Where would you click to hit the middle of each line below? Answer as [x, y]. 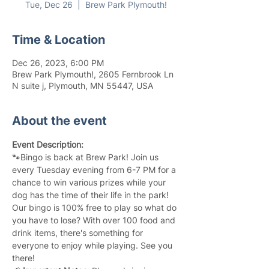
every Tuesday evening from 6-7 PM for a [95, 170]
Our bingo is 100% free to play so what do [95, 207]
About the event [59, 121]
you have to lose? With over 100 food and [95, 220]
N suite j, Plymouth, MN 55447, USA [83, 86]
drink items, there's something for [79, 233]
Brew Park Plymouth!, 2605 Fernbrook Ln [93, 74]
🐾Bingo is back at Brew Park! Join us [86, 157]
